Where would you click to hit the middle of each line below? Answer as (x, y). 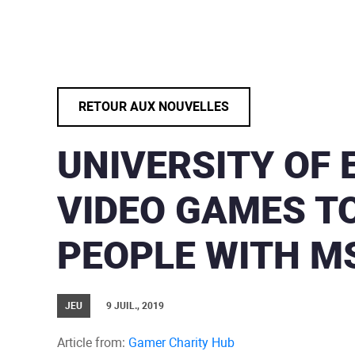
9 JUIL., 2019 (135, 306)
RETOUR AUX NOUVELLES (154, 107)
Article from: (93, 343)
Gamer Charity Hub (181, 343)
